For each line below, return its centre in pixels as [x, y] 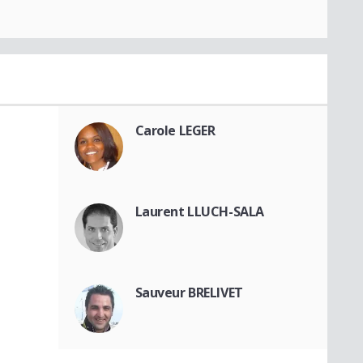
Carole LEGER [175, 131]
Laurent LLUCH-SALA [199, 212]
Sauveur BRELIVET [189, 293]
